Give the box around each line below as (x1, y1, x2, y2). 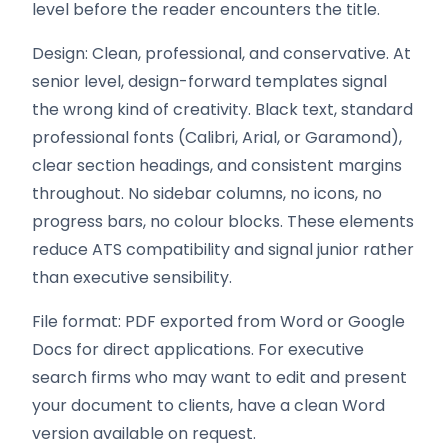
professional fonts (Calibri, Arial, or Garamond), (32, 126, 402, 149)
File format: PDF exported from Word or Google (32, 310, 405, 333)
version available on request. (32, 422, 256, 445)
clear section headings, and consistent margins (32, 154, 402, 177)
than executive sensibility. (32, 266, 232, 289)
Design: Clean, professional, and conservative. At (32, 42, 411, 65)
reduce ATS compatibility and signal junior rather (32, 238, 414, 261)
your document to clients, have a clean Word (32, 394, 385, 417)
